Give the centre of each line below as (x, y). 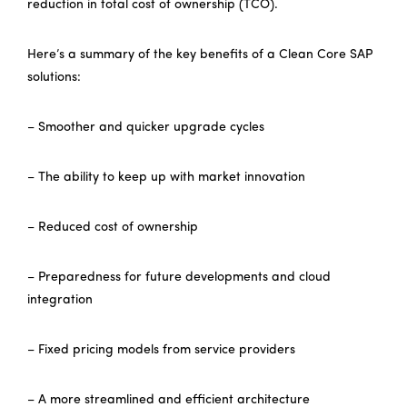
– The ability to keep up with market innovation (166, 177)
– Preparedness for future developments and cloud (179, 277)
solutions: (54, 77)
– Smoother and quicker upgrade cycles (146, 127)
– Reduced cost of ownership (113, 227)
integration (60, 300)
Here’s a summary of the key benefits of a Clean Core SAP (200, 55)
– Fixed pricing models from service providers (161, 350)
